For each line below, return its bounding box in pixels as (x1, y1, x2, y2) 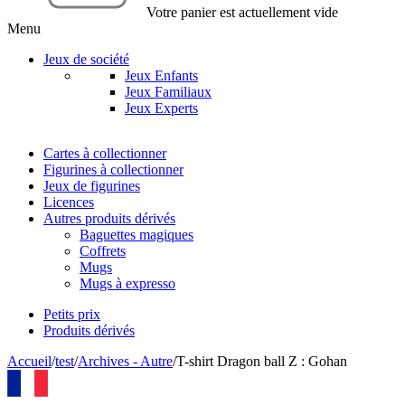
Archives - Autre (78, 353, 173, 369)
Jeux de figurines (43, 178, 140, 193)
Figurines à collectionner (43, 162, 184, 177)
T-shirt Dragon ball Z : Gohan (176, 353, 347, 369)
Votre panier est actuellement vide (146, 5, 338, 20)
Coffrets (80, 243, 126, 259)
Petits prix (43, 306, 100, 322)
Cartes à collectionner (43, 146, 166, 161)
